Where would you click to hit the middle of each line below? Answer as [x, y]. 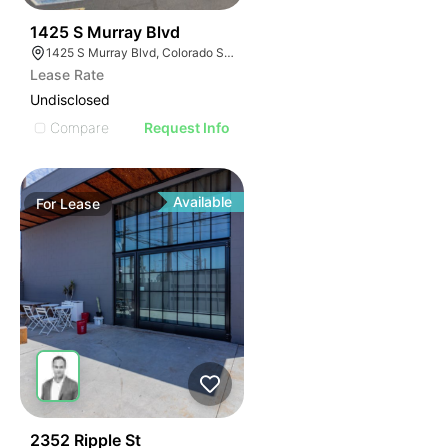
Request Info [187, 127]
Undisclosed [70, 99]
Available [203, 201]
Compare [79, 127]
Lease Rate [67, 74]
